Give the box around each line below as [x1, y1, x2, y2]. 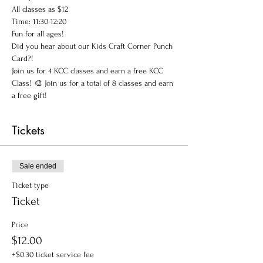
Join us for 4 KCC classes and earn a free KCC [12, 66, 166, 75]
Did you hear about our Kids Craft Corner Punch [12, 42, 175, 50]
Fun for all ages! [12, 29, 64, 38]
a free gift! [12, 91, 47, 100]
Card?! [12, 54, 36, 63]
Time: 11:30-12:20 [12, 17, 66, 26]
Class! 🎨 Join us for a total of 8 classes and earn [12, 79, 176, 87]
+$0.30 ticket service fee [12, 250, 94, 259]
